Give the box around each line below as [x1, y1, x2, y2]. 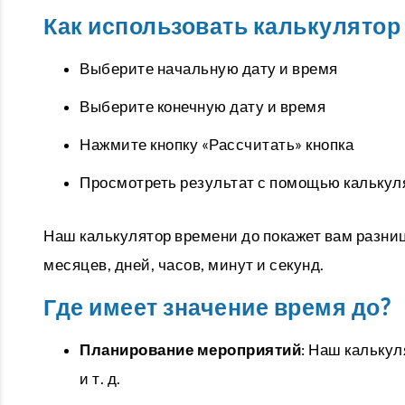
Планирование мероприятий [80, 341, 301, 358]
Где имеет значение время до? [43, 295, 390, 320]
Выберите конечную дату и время [80, 98, 325, 115]
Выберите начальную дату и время [80, 60, 338, 77]
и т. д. [80, 370, 121, 387]
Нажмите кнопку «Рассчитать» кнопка [80, 136, 353, 153]
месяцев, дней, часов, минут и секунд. [43, 256, 325, 273]
